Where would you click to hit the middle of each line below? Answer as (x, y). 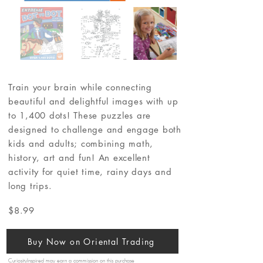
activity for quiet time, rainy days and (90, 172)
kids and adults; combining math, (81, 144)
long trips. (30, 186)
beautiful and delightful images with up (93, 101)
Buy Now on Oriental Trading (91, 241)
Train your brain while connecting (80, 87)
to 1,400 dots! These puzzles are (80, 115)
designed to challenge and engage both (95, 129)
